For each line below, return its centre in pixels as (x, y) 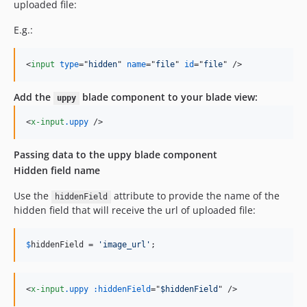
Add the (34, 97)
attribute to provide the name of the (195, 196)
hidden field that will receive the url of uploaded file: (135, 210)
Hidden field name (57, 171)
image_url (124, 245)
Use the (33, 196)
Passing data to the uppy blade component (115, 155)
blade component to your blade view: (168, 97)
